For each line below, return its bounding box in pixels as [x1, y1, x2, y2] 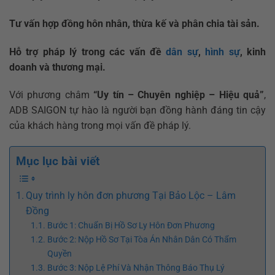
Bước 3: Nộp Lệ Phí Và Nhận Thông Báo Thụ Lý [47, 263, 225, 274]
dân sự [166, 45, 198, 58]
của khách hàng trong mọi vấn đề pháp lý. [9, 120, 191, 132]
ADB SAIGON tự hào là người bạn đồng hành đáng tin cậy [9, 104, 266, 117]
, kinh [239, 45, 266, 58]
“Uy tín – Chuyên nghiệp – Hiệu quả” [93, 89, 265, 101]
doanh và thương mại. [9, 61, 106, 73]
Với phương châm [9, 89, 94, 101]
